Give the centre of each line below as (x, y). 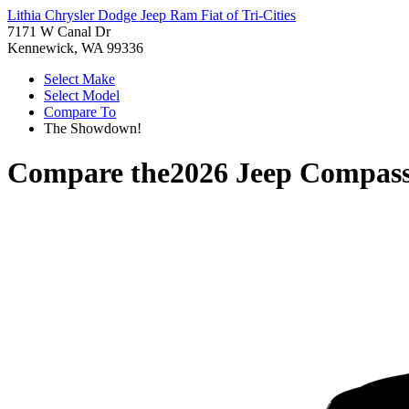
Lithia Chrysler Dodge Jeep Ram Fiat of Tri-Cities (152, 15)
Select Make (79, 79)
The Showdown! (93, 128)
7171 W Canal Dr (59, 31)
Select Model (82, 95)
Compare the (89, 173)
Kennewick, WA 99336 (75, 48)
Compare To (80, 112)
